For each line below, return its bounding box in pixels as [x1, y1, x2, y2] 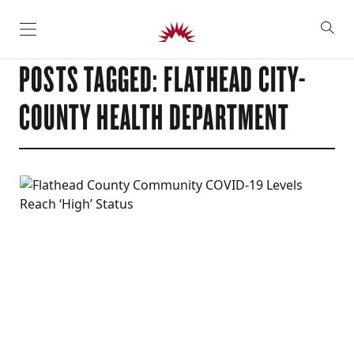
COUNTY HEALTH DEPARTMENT [19, 93, 289, 139]
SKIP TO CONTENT [19, 27, 136, 44]
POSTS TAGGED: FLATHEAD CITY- [19, 55, 307, 101]
